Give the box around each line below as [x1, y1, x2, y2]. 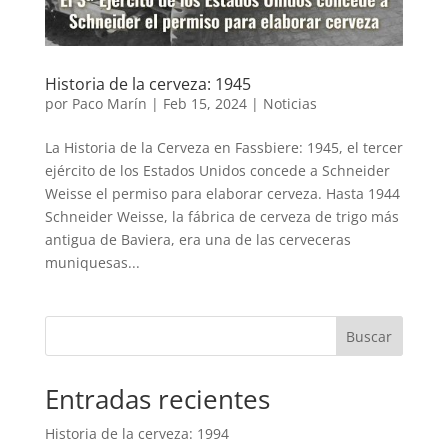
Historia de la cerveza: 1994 [44, 424, 229, 444]
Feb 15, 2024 [162, 94, 247, 114]
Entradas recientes [44, 381, 270, 418]
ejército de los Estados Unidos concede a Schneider [44, 161, 390, 181]
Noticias [262, 94, 317, 114]
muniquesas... [44, 253, 140, 273]
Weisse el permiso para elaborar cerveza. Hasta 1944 [44, 184, 400, 204]
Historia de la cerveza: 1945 [44, 73, 251, 96]
